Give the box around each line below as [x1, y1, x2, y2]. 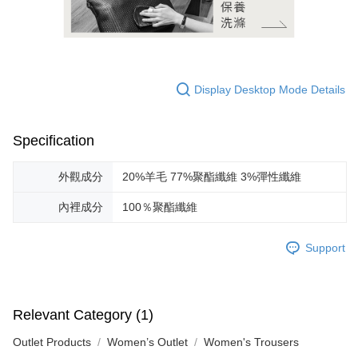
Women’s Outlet [107, 336, 188, 349]
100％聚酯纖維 [122, 201, 197, 214]
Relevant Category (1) [13, 307, 153, 324]
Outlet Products [13, 336, 91, 349]
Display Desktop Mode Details [194, 82, 345, 96]
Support [305, 241, 345, 254]
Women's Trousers [204, 336, 299, 349]
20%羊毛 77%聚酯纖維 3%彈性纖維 [122, 170, 301, 184]
